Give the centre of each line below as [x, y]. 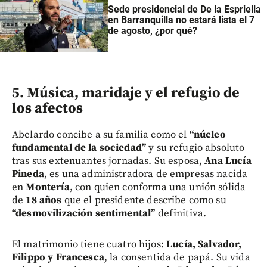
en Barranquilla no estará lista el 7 [181, 20]
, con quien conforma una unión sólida [158, 187]
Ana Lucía [228, 161]
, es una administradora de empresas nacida [146, 174]
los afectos [47, 109]
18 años [44, 201]
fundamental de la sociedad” [79, 148]
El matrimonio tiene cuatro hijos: [89, 245]
